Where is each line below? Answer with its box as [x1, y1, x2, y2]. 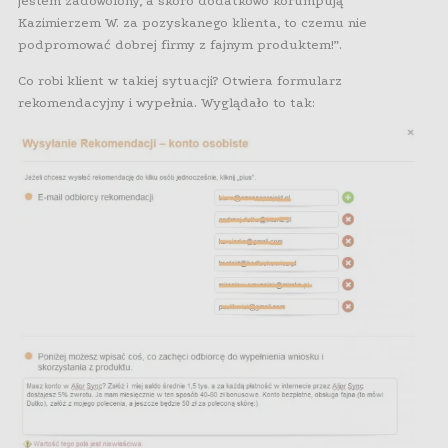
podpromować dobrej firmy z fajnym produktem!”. [18, 37, 342, 52]
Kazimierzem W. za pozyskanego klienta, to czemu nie [18, 15, 367, 30]
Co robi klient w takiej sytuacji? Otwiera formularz [18, 73, 342, 88]
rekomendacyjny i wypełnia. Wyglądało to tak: [18, 95, 315, 110]
